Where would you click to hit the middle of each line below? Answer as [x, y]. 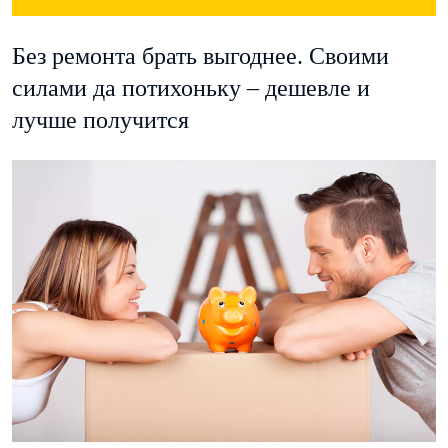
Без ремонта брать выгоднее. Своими [200, 55]
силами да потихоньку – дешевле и [191, 87]
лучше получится [100, 119]
